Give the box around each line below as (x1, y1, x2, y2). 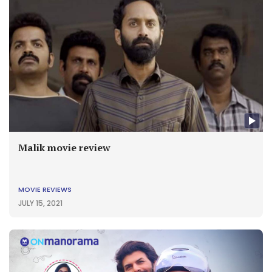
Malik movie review (18, 140, 110, 154)
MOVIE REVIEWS (18, 184, 72, 194)
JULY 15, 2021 (18, 197, 63, 208)
